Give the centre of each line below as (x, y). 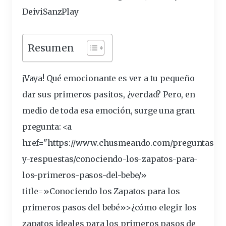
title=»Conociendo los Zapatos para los (101, 191)
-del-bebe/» (125, 175)
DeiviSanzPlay (50, 12)
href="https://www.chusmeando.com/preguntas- (120, 143)
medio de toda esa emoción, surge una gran (109, 111)
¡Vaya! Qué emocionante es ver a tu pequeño (108, 78)
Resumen (51, 48)
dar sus (38, 95)
